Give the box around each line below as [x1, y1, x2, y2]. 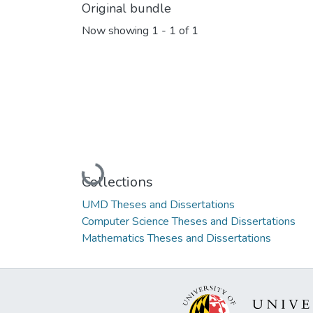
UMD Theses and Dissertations [82, 196, 235, 212]
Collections [82, 172, 153, 191]
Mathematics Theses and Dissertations [82, 230, 271, 246]
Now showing [82, 23, 152, 39]
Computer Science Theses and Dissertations [82, 213, 296, 229]
